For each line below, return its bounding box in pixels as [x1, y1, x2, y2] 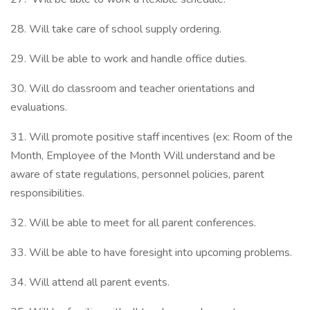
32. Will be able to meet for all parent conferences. [10, 215, 262, 230]
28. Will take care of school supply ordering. [10, 21, 227, 37]
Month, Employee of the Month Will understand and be [10, 148, 275, 163]
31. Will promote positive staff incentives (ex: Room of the [10, 129, 293, 145]
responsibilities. [10, 185, 90, 201]
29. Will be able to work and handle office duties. [10, 51, 253, 66]
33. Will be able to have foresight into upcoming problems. [10, 245, 298, 260]
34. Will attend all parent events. [10, 275, 175, 290]
